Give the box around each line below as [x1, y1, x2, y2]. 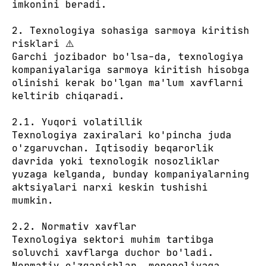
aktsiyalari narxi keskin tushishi [12, 181, 208, 193]
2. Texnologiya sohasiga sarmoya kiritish [12, 24, 249, 36]
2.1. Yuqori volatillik [12, 116, 142, 128]
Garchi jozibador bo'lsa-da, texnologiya [12, 50, 243, 62]
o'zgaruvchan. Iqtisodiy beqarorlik [12, 142, 214, 154]
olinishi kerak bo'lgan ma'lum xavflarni [12, 77, 243, 88]
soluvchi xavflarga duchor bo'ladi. [12, 246, 214, 258]
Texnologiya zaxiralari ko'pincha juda [12, 129, 232, 141]
